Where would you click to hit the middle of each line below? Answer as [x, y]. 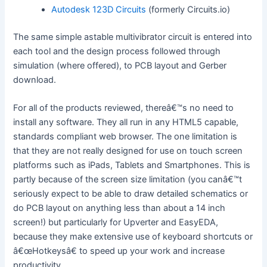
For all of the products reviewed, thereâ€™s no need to [124, 108]
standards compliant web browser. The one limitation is [125, 137]
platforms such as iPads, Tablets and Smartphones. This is [132, 165]
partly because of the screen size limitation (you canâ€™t [128, 180]
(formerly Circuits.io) [188, 9]
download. [35, 80]
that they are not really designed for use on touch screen [128, 151]
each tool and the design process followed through [117, 51]
